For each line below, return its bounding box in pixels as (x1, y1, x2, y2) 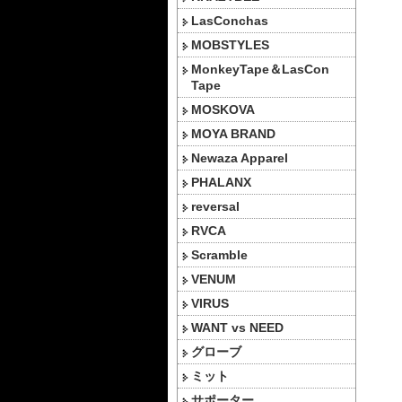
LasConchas (191, 13, 268, 28)
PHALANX (191, 175, 251, 189)
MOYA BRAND (191, 127, 275, 141)
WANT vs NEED (191, 320, 284, 335)
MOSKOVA (191, 102, 255, 117)
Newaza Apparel (191, 151, 288, 165)
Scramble (191, 248, 248, 262)
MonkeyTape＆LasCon (191, 62, 329, 76)
